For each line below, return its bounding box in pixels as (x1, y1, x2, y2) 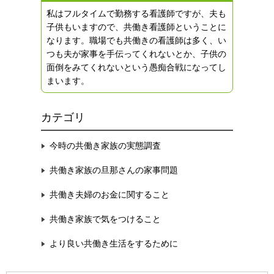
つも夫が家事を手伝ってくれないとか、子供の (46, 49, 227, 59)
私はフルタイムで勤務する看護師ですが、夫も (46, 9, 227, 18)
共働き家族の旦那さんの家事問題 (50, 165, 179, 175)
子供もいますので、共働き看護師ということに (46, 22, 227, 32)
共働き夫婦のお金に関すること (50, 190, 170, 199)
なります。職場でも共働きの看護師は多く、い (46, 35, 227, 45)
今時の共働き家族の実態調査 (50, 141, 161, 150)
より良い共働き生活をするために (50, 239, 179, 248)
